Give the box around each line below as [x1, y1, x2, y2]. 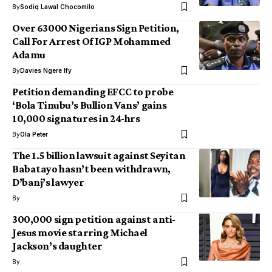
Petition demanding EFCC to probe [12, 86, 174, 98]
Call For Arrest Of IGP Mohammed [12, 35, 171, 47]
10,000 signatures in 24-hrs [12, 112, 140, 124]
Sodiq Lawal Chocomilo [20, 3, 95, 10]
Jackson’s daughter [12, 240, 103, 252]
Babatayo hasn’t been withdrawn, [12, 163, 171, 175]
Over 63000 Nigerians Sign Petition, [12, 22, 179, 34]
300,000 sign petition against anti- [12, 213, 175, 225]
